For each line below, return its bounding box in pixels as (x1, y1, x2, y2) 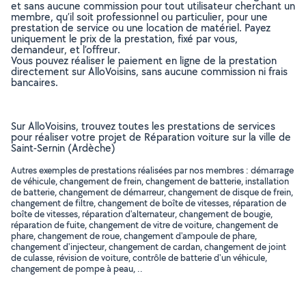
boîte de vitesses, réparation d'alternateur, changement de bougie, (11, 208, 273, 220)
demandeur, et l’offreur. (11, 42, 120, 57)
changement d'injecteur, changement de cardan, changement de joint (11, 240, 286, 253)
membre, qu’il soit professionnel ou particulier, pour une (11, 10, 268, 24)
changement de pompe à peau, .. (11, 262, 143, 275)
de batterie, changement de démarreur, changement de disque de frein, (11, 186, 293, 198)
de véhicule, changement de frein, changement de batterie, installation (11, 175, 289, 187)
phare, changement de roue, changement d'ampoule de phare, (11, 229, 257, 242)
